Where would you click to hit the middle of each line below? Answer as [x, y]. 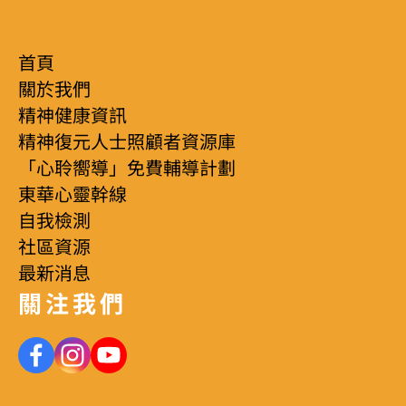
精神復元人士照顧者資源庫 [127, 142]
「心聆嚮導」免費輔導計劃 [127, 168]
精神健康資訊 [72, 116]
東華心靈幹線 [72, 194]
